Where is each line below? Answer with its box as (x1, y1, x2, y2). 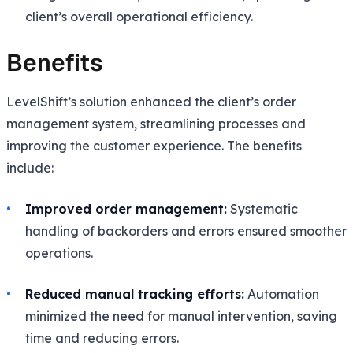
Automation (244, 285, 319, 302)
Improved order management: (25, 200, 227, 217)
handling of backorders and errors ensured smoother (25, 222, 347, 239)
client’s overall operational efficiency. (25, 8, 253, 24)
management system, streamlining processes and (6, 115, 306, 132)
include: (6, 159, 54, 176)
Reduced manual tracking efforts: (25, 285, 244, 302)
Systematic (227, 200, 298, 217)
